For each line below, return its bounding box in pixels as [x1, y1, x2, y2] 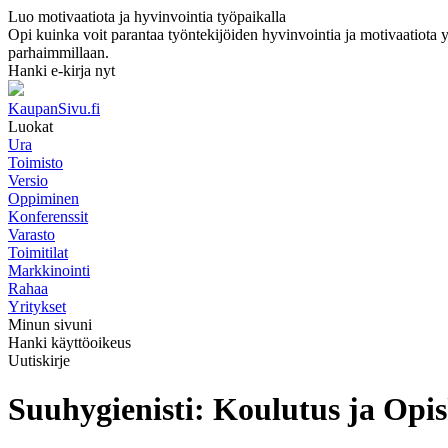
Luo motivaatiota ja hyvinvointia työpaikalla [8, 8, 286, 25]
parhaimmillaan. [8, 44, 109, 61]
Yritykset [8, 298, 66, 315]
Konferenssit [8, 208, 88, 225]
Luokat [8, 118, 53, 135]
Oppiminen [8, 190, 79, 207]
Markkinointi [8, 262, 90, 279]
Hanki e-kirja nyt [8, 62, 115, 79]
